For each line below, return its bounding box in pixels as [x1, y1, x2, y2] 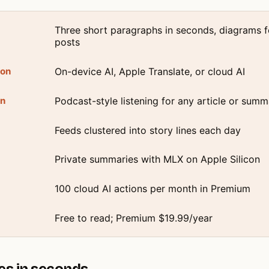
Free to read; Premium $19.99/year [54, 211, 213, 224]
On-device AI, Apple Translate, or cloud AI [54, 65, 245, 77]
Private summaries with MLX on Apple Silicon [54, 153, 260, 166]
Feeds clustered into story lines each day [54, 124, 241, 136]
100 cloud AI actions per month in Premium [54, 183, 250, 195]
